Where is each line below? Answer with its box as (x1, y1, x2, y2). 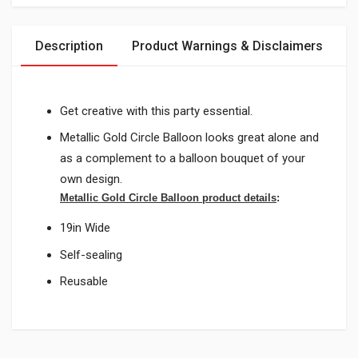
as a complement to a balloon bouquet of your (60, 151, 305, 166)
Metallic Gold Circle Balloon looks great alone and (60, 130, 319, 145)
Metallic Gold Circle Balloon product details (60, 192, 276, 205)
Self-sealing (60, 247, 122, 262)
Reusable (60, 274, 108, 289)
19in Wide (60, 221, 110, 236)
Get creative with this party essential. (60, 103, 253, 118)
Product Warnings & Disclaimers (132, 38, 323, 54)
